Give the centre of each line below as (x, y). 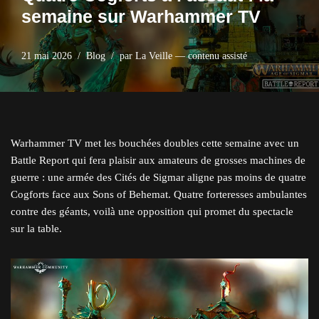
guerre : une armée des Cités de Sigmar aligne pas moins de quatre (158, 177)
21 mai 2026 (47, 56)
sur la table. (36, 228)
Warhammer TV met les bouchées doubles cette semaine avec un (155, 143)
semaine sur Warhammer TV (141, 16)
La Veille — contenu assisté (191, 56)
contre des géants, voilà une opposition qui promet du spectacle (152, 211)
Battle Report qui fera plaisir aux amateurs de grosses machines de (158, 160)
